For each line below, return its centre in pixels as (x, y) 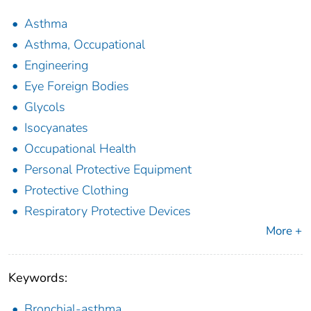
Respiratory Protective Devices (108, 211)
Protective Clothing (76, 191)
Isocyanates (56, 128)
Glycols (45, 107)
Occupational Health (80, 149)
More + (284, 231)
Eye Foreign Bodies (77, 86)
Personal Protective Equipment (108, 170)
